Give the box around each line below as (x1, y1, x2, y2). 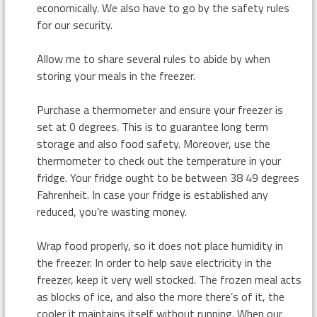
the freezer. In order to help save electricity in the (36, 254, 272, 271)
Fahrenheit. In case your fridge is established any (36, 186, 268, 203)
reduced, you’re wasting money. (36, 203, 187, 220)
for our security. (36, 16, 113, 33)
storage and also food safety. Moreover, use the (36, 135, 270, 152)
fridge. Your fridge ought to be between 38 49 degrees (36, 169, 299, 186)
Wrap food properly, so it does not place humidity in (36, 237, 283, 254)
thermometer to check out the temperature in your (36, 152, 281, 169)
